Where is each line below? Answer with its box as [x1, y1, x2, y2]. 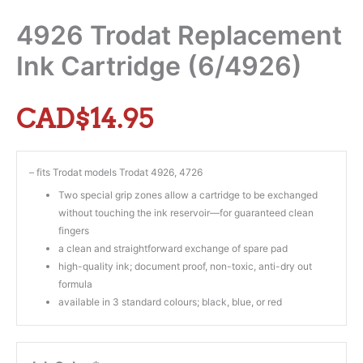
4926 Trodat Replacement [16, 19, 342, 52]
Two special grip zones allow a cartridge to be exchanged [58, 189, 318, 202]
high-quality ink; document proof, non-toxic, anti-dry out [58, 260, 312, 273]
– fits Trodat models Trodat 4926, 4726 [29, 166, 203, 179]
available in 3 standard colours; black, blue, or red [58, 296, 282, 309]
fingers [58, 224, 89, 237]
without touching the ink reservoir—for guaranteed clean [58, 207, 314, 220]
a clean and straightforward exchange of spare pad [58, 242, 288, 255]
